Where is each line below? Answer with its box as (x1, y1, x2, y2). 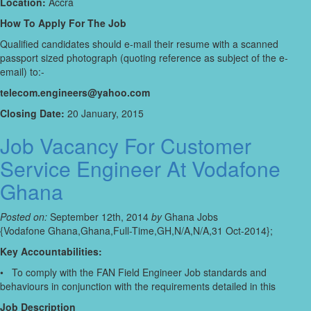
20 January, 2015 (65, 106, 144, 121)
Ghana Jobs (162, 210, 218, 224)
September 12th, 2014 (47, 210, 151, 224)
